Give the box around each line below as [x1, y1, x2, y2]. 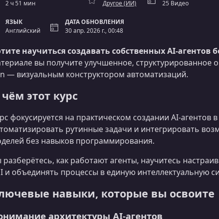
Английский [5, 26, 41, 35]
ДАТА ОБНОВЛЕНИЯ [65, 18, 124, 26]
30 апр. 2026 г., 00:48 [65, 26, 123, 35]
